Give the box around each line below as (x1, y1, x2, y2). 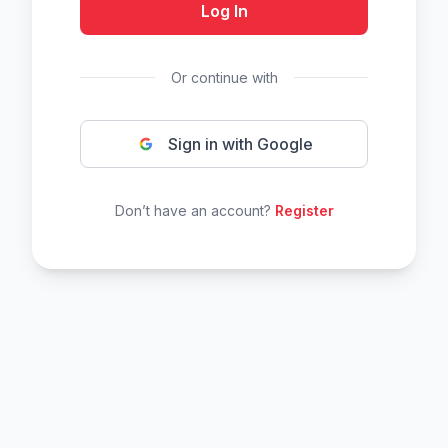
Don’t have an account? (114, 202, 275, 219)
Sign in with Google (167, 134, 313, 154)
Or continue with (170, 69, 278, 86)
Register (274, 202, 334, 219)
